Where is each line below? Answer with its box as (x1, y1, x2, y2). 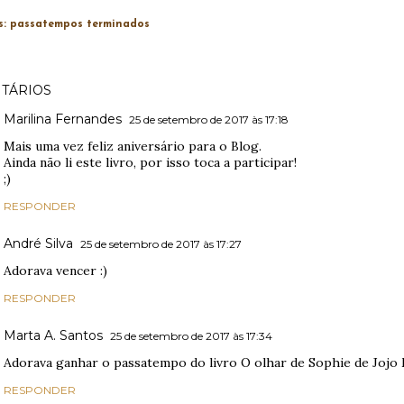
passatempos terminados (10, 18, 150, 30)
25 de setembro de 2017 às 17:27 (80, 236, 242, 251)
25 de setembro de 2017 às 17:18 (129, 112, 289, 126)
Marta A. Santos (4, 326, 103, 344)
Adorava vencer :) (4, 262, 107, 279)
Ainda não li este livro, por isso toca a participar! (4, 153, 297, 170)
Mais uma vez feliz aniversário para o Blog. (4, 137, 262, 154)
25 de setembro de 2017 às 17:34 (110, 328, 272, 343)
